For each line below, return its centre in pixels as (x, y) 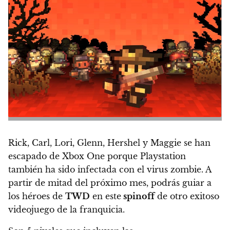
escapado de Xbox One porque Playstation (97, 156)
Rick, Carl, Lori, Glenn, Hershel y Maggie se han (109, 143)
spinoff (138, 196)
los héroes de (37, 196)
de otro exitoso (187, 196)
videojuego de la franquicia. (66, 210)
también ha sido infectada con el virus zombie (105, 170)
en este (106, 196)
